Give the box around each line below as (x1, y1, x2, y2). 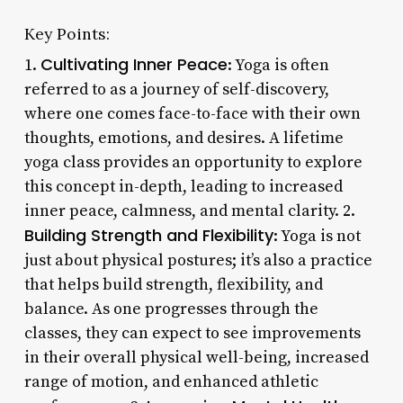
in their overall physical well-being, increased (23, 346, 369, 368)
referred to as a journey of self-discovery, (23, 78, 329, 100)
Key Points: (23, 22, 110, 44)
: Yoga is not (273, 225, 361, 246)
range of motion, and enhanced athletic (23, 371, 318, 392)
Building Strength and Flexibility (23, 223, 273, 246)
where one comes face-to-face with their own (23, 103, 361, 124)
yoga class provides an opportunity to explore (23, 151, 363, 173)
